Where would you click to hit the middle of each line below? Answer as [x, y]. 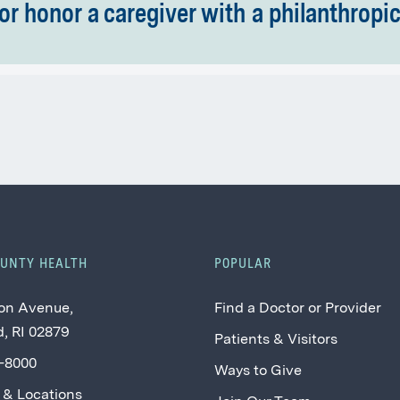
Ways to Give [258, 372]
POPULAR [243, 264]
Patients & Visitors [276, 340]
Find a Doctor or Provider [298, 308]
